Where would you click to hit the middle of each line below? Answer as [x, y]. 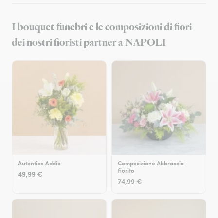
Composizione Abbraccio [151, 163]
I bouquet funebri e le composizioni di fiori [102, 27]
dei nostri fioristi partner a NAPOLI [89, 43]
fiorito [126, 171]
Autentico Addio [39, 163]
